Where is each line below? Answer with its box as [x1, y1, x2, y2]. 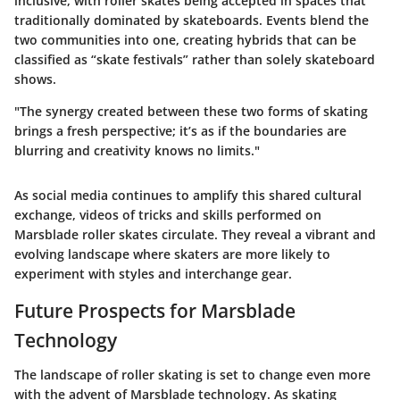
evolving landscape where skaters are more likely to [14, 246, 330, 263]
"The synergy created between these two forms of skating [14, 103, 368, 121]
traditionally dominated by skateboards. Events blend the [14, 12, 369, 29]
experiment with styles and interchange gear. [14, 265, 292, 283]
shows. [14, 71, 56, 88]
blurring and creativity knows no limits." [14, 142, 260, 160]
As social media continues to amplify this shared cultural [14, 187, 362, 204]
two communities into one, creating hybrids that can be [14, 31, 356, 49]
